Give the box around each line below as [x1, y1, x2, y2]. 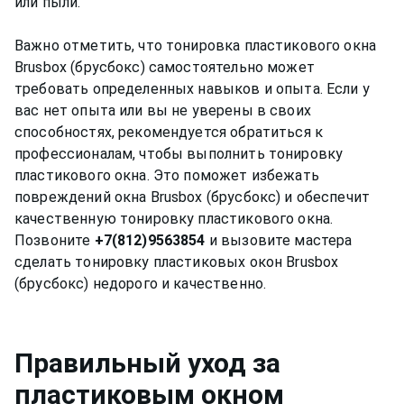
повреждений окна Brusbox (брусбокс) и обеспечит [14, 188, 371, 206]
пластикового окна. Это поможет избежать [14, 166, 319, 184]
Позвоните [14, 231, 95, 249]
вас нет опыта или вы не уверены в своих [14, 101, 311, 119]
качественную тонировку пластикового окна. [14, 209, 334, 227]
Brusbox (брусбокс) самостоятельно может [14, 58, 315, 76]
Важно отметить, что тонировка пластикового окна [14, 36, 377, 54]
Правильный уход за [14, 347, 280, 380]
